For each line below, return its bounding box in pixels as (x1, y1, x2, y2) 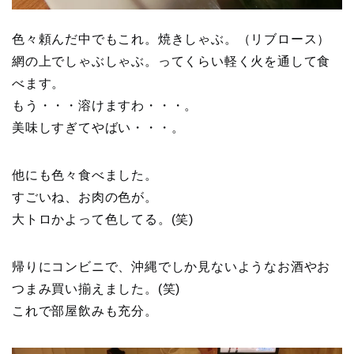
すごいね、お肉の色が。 (12, 190, 158, 204)
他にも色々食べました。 (12, 168, 158, 182)
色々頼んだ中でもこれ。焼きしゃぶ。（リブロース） (12, 32, 331, 46)
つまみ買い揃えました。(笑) (12, 281, 181, 296)
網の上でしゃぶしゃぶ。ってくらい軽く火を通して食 (12, 54, 331, 68)
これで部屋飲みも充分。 (12, 303, 158, 318)
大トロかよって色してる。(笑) (12, 212, 194, 226)
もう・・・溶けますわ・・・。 (12, 98, 198, 112)
